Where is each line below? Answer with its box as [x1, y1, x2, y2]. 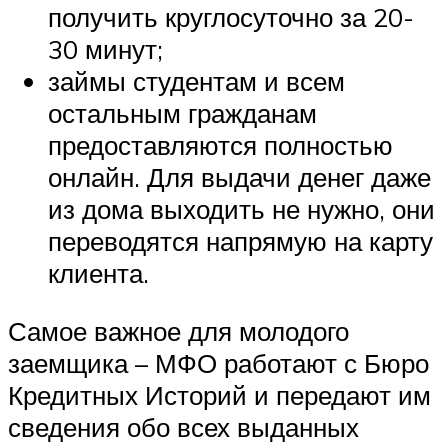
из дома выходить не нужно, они [48, 193, 435, 226]
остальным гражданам [48, 97, 317, 130]
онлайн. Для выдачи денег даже [48, 161, 431, 194]
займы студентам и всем [48, 65, 345, 98]
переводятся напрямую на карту [48, 225, 433, 258]
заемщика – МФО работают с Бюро [8, 346, 429, 379]
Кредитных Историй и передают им [8, 378, 431, 411]
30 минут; [48, 33, 163, 66]
